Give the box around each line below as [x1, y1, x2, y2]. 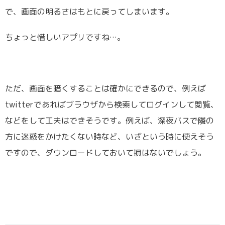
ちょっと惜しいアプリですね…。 [5, 31, 125, 43]
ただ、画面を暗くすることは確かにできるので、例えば [5, 83, 206, 94]
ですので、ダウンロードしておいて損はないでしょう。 [5, 147, 206, 159]
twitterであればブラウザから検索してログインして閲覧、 [5, 99, 218, 110]
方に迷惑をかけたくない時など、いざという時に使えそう [5, 131, 214, 143]
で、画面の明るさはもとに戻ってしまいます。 [5, 6, 174, 17]
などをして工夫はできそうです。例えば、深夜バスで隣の [5, 115, 214, 127]
